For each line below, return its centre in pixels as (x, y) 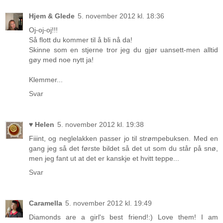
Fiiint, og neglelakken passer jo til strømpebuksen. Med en (123, 138)
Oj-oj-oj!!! (43, 30)
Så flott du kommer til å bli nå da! (81, 40)
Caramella (46, 203)
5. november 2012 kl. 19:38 (101, 124)
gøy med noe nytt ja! (61, 59)
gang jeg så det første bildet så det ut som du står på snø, (123, 148)
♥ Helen (42, 124)
